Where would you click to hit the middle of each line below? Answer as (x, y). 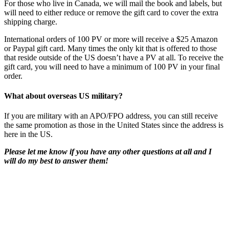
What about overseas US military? (63, 96)
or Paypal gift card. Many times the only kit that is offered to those (110, 48)
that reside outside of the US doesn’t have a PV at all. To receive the (114, 57)
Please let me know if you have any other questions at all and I (108, 152)
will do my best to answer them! (56, 161)
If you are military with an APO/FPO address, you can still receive (111, 116)
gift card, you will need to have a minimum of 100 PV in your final (112, 66)
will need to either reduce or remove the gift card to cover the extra (111, 12)
